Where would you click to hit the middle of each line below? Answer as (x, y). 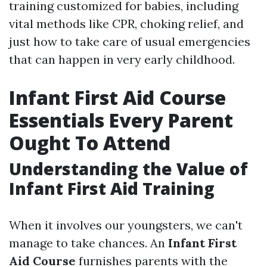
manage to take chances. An (89, 243)
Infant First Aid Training (112, 188)
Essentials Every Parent (121, 120)
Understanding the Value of (128, 169)
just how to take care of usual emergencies (130, 41)
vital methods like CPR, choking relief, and (126, 24)
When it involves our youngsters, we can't (126, 225)
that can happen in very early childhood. (122, 59)
